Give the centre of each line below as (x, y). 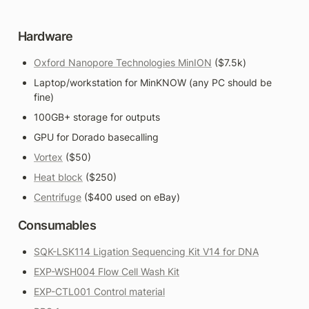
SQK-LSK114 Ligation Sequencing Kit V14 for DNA (146, 252)
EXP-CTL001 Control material (99, 292)
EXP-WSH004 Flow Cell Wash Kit (107, 272)
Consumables (57, 226)
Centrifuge (58, 197)
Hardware (46, 36)
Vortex (48, 157)
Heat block (58, 177)
